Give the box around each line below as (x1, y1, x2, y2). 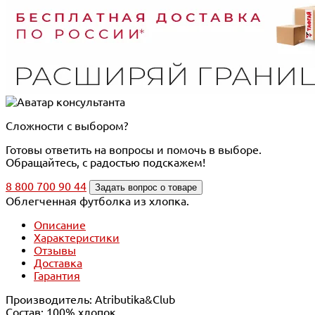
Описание (34, 218, 86, 231)
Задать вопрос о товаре (95, 181, 197, 193)
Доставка (34, 256, 82, 269)
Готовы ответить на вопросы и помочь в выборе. (6, 143, 262, 156)
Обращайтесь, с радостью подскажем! (6, 155, 205, 169)
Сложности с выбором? (6, 119, 128, 132)
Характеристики (34, 231, 120, 244)
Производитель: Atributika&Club (6, 292, 175, 306)
